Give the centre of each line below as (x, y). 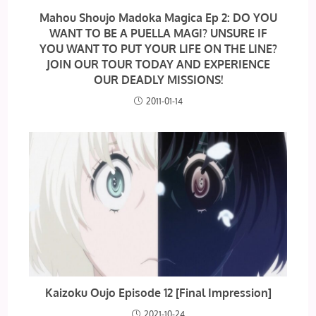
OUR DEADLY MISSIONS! (158, 80)
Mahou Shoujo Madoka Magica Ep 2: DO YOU (158, 18)
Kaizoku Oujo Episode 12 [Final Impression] (158, 293)
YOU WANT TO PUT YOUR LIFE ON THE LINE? (158, 49)
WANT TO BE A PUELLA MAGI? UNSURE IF (158, 33)
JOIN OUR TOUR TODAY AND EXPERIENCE (158, 64)
